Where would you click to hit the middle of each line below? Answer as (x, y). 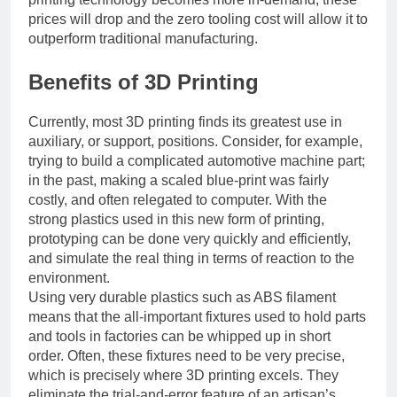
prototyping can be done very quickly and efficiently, (190, 238)
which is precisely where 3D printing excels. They (183, 375)
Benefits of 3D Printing (144, 82)
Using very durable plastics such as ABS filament (182, 297)
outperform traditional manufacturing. (143, 38)
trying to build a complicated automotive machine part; (197, 160)
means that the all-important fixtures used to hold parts (197, 316)
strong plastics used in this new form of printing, (176, 219)
